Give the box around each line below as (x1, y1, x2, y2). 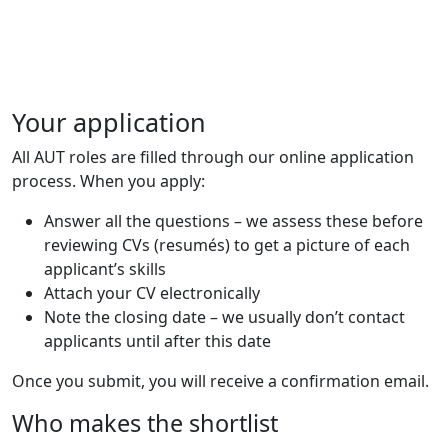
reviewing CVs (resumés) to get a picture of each (44, 233, 410, 256)
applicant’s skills (44, 257, 166, 280)
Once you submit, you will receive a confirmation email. (12, 369, 429, 392)
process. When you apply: (12, 169, 205, 192)
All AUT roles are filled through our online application (12, 145, 414, 168)
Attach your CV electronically (44, 281, 260, 304)
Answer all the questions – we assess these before (44, 209, 423, 232)
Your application (12, 104, 206, 139)
